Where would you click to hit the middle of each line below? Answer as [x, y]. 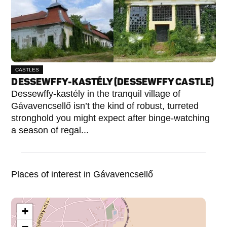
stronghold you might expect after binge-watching [111, 118]
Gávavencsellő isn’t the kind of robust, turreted [105, 106]
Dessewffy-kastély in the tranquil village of [96, 94]
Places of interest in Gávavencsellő [82, 174]
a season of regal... [50, 130]
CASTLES [27, 70]
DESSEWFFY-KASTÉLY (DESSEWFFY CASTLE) [113, 82]
